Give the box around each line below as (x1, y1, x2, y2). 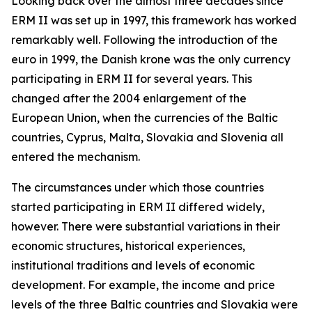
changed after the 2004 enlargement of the (11, 91, 247, 105)
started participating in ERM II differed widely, (11, 200, 265, 214)
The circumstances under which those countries (11, 180, 264, 194)
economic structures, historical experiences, (11, 239, 245, 253)
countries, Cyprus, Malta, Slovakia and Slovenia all (11, 130, 283, 144)
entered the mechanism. (11, 150, 140, 164)
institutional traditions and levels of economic (11, 258, 255, 272)
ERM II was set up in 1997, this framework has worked (11, 13, 297, 27)
